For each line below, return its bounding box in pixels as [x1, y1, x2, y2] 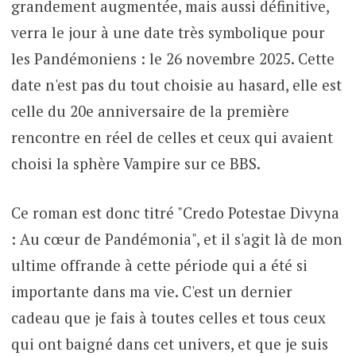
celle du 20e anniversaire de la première [10, 101, 289, 122]
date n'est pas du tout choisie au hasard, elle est [10, 75, 342, 95]
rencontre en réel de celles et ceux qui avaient [10, 127, 333, 148]
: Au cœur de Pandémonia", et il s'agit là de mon [10, 228, 342, 249]
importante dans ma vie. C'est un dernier [10, 281, 292, 301]
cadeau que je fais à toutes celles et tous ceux [10, 307, 326, 327]
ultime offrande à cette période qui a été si [10, 254, 308, 275]
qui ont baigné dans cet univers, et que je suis [10, 333, 328, 354]
